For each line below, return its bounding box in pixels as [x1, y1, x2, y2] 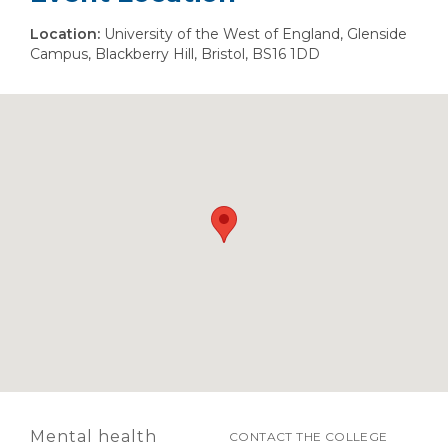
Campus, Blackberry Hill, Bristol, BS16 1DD [30, 44, 320, 63]
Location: [30, 24, 100, 43]
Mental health [30, 426, 157, 446]
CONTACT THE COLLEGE [229, 428, 388, 444]
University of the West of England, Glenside [100, 24, 407, 43]
